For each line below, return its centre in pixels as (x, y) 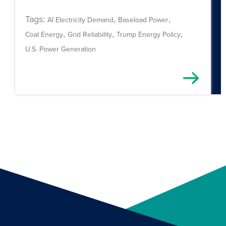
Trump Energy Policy (149, 34)
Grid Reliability (90, 34)
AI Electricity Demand (80, 19)
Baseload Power (143, 19)
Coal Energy (44, 34)
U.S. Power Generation (61, 49)
